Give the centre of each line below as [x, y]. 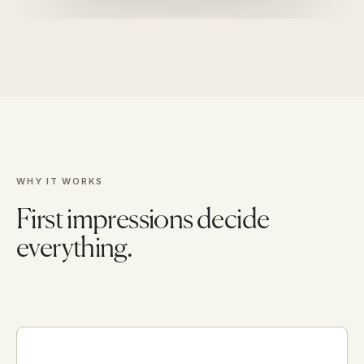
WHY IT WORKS [60, 182]
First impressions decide [143, 221]
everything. [75, 250]
